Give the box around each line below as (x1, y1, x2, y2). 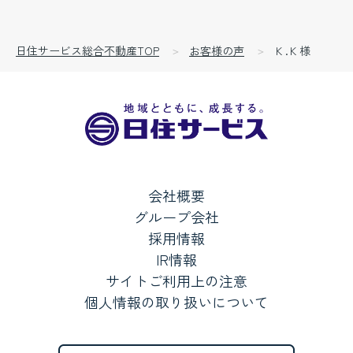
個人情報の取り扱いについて (84, 292, 269, 313)
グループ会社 (134, 206, 219, 228)
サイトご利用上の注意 (106, 270, 247, 292)
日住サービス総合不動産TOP (16, 42, 159, 58)
